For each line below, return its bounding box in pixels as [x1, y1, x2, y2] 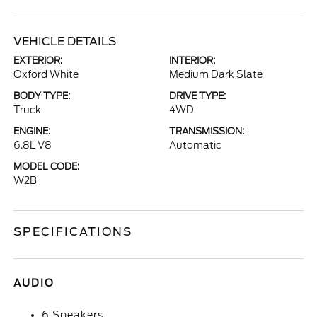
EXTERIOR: [13, 55, 63, 66]
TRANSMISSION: [169, 126, 244, 137]
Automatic [169, 139, 221, 151]
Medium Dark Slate [169, 69, 263, 80]
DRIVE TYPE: [169, 91, 226, 101]
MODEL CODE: [13, 161, 80, 172]
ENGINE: [13, 126, 51, 137]
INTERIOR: [169, 55, 215, 66]
